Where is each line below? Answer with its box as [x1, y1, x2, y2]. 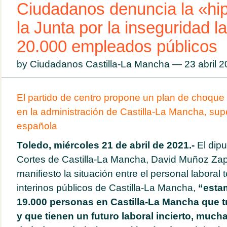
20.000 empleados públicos [16, 37, 217, 56]
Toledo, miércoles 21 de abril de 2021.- [16, 140, 195, 150]
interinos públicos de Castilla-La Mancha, [16, 182, 198, 193]
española [16, 121, 57, 131]
